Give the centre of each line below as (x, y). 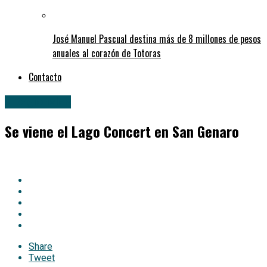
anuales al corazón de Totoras (107, 53)
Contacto (45, 77)
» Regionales (38, 102)
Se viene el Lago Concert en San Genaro (122, 131)
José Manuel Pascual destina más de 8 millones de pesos (157, 39)
